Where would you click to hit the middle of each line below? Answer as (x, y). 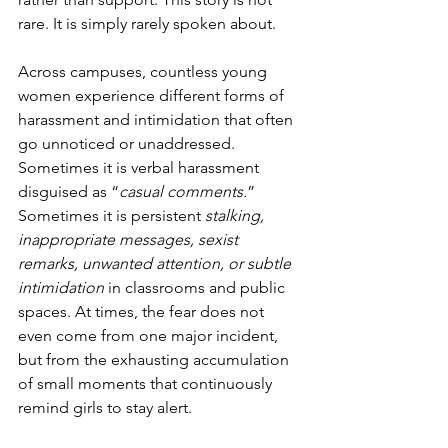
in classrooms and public (196, 287)
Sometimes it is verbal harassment (140, 167)
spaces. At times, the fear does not (143, 311)
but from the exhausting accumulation (155, 359)
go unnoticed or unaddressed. (128, 143)
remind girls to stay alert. (105, 407)
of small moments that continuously (147, 383)
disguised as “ (68, 191)
